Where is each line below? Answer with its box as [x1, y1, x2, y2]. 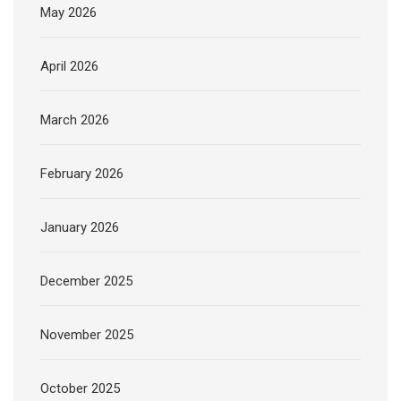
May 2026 [40, 4, 97, 21]
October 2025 [40, 380, 120, 397]
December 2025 [40, 273, 132, 290]
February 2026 [40, 166, 124, 183]
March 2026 [40, 112, 109, 129]
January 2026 [40, 219, 119, 236]
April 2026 [40, 58, 98, 75]
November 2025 [40, 327, 133, 344]
